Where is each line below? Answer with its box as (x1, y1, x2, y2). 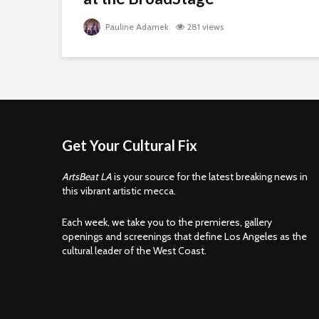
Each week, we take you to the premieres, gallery (62, 216, 272, 229)
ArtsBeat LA (62, 170, 112, 183)
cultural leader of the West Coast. (62, 244, 206, 257)
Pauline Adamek (103, 21, 169, 32)
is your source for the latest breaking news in (112, 170, 308, 183)
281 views (187, 21, 224, 32)
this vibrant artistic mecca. (62, 184, 176, 197)
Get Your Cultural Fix (62, 137, 197, 154)
